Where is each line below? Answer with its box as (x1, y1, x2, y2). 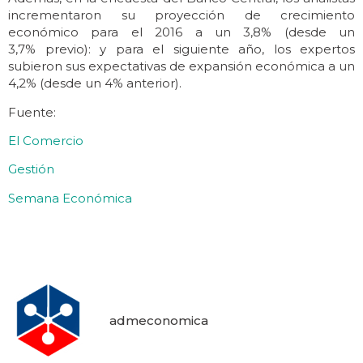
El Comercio (8, 132, 83, 148)
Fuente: (8, 104, 56, 120)
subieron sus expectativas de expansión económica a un (8, 58, 355, 75)
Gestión (8, 161, 54, 177)
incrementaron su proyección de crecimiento (8, 7, 355, 23)
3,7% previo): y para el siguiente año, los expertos (8, 41, 355, 58)
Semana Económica (8, 190, 132, 206)
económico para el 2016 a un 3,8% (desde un (8, 24, 355, 41)
